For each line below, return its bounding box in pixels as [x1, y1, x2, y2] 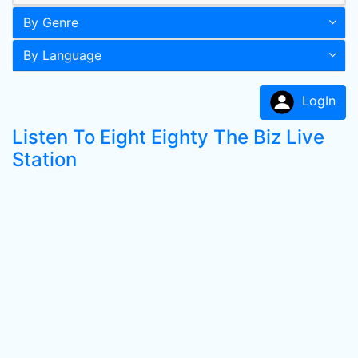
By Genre [23, 14, 78, 30]
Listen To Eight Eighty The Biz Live [12, 125, 324, 149]
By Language [23, 47, 101, 63]
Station [12, 148, 77, 171]
